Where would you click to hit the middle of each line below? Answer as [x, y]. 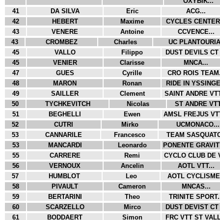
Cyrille [132, 73]
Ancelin [132, 166]
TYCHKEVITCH [68, 104]
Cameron [132, 186]
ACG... [196, 11]
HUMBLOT [64, 176]
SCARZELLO [65, 207]
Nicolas [138, 104]
